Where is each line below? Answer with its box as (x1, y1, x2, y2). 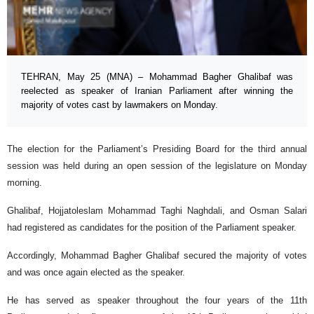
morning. (7, 177, 42, 189)
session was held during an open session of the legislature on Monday (7, 161, 307, 172)
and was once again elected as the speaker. (7, 267, 185, 278)
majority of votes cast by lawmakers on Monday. (21, 100, 218, 111)
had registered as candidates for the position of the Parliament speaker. (7, 222, 296, 233)
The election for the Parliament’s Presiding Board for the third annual (7, 144, 307, 155)
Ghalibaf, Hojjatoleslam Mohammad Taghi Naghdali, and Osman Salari (7, 205, 307, 217)
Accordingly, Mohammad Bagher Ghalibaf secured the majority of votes (7, 250, 307, 261)
